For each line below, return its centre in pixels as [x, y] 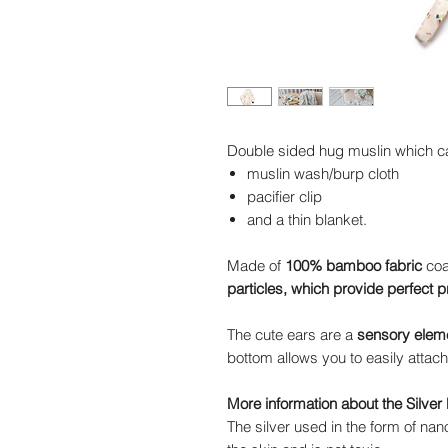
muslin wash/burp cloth [323, 174]
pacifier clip [284, 197]
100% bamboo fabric [353, 266]
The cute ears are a [292, 335]
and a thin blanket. [307, 220]
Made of [256, 266]
